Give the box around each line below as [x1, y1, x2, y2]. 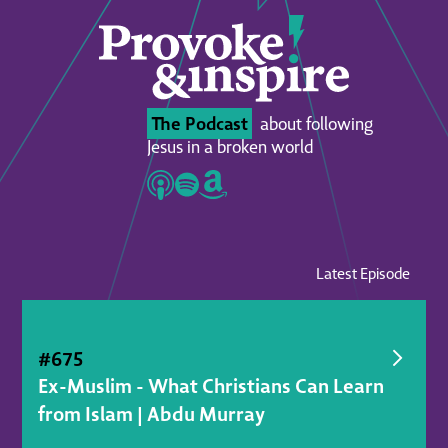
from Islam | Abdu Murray [38, 400, 266, 426]
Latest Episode [315, 263, 410, 283]
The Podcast [151, 111, 248, 135]
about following [256, 112, 373, 134]
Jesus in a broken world [147, 135, 314, 157]
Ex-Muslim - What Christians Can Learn [38, 372, 385, 398]
